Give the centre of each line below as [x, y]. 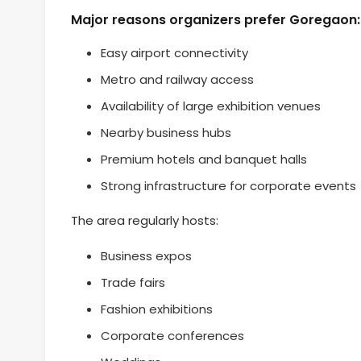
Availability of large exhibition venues [210, 106]
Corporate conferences [172, 335]
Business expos [146, 255]
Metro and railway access [177, 79]
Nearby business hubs [166, 132]
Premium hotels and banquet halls [203, 159]
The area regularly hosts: [145, 221]
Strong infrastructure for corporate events [228, 185]
